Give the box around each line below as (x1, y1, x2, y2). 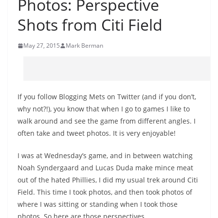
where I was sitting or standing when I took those (18, 200, 178, 209)
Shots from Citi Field (18, 14, 163, 35)
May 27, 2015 (23, 41, 60, 50)
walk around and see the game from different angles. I (18, 116, 196, 126)
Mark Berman (66, 41, 103, 50)
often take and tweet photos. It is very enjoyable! (18, 128, 176, 138)
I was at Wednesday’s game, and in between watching (18, 151, 193, 160)
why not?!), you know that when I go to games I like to (18, 104, 190, 113)
